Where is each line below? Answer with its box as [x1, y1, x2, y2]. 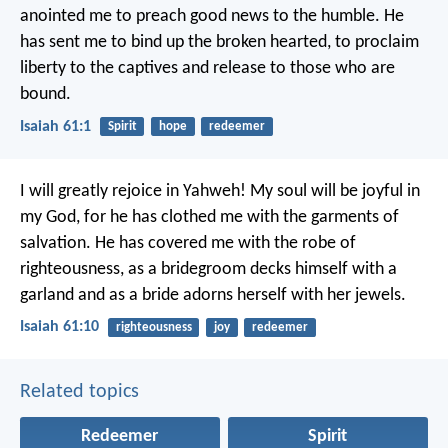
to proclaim [331, 33, 419, 53]
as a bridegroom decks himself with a [124, 259, 397, 279]
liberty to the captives [20, 59, 178, 79]
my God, [20, 207, 80, 227]
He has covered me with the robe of [91, 233, 356, 253]
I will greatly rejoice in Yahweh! [20, 181, 246, 201]
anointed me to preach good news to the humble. [20, 7, 380, 27]
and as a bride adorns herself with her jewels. [74, 285, 406, 305]
